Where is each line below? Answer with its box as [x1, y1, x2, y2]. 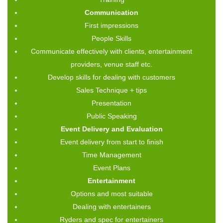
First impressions [85, 21, 138, 29]
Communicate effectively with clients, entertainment [31, 47, 192, 55]
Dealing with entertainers [72, 202, 151, 211]
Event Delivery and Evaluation [60, 124, 163, 133]
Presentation [92, 99, 131, 107]
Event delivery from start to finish [60, 137, 163, 146]
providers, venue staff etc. [71, 60, 152, 68]
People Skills [92, 34, 131, 42]
